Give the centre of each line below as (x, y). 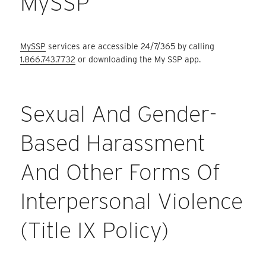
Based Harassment (113, 142)
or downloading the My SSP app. (138, 60)
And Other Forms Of (121, 172)
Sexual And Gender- (119, 113)
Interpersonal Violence (132, 201)
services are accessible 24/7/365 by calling (130, 47)
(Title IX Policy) (95, 230)
